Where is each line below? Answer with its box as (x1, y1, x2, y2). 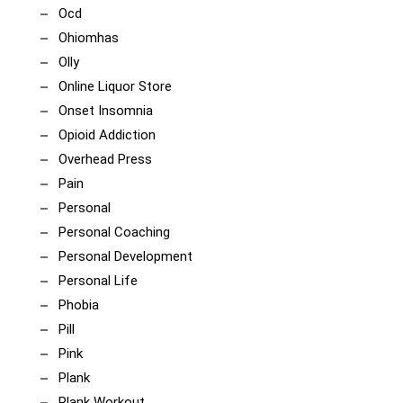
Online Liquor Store (58, 78, 172, 95)
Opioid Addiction (58, 127, 156, 144)
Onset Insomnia (58, 103, 153, 120)
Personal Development (58, 248, 193, 265)
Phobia (58, 297, 99, 314)
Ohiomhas (58, 30, 119, 47)
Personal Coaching (58, 224, 170, 241)
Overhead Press (58, 151, 152, 168)
